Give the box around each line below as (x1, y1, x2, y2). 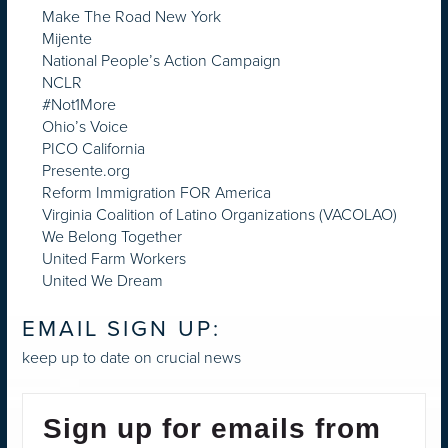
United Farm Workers (42, 246, 186, 270)
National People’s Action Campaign (42, 48, 281, 72)
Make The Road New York (42, 4, 221, 28)
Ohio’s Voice (42, 114, 128, 138)
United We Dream (42, 268, 163, 292)
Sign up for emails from (43, 413, 381, 445)
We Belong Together (42, 224, 182, 248)
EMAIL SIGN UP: (22, 314, 221, 342)
